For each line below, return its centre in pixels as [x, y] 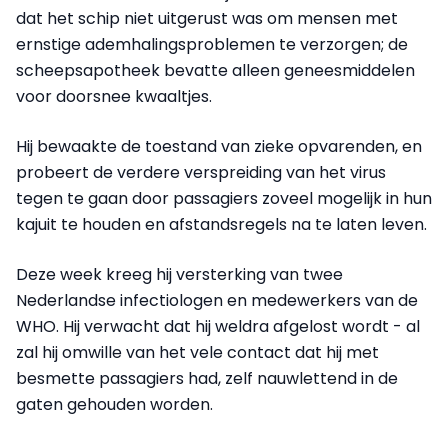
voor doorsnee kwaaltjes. [114, 97]
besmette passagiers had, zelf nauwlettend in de [207, 379]
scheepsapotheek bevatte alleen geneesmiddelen [215, 71]
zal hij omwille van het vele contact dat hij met [197, 353]
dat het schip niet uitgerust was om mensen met [207, 19]
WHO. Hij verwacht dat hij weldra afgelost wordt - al [218, 327]
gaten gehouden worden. [114, 405]
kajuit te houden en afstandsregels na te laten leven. [221, 225]
